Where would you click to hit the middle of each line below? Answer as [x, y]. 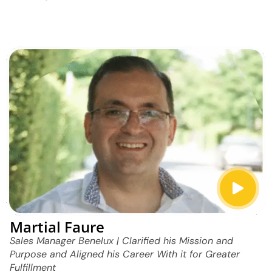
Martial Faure [57, 226]
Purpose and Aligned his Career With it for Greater [125, 254]
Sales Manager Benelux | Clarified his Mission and [121, 240]
